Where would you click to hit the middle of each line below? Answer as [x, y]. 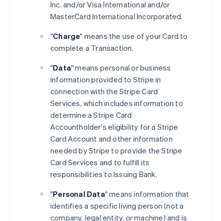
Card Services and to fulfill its [100, 162]
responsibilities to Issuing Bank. [104, 174]
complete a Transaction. [92, 48]
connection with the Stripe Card [104, 91]
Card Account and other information [111, 139]
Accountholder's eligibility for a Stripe [114, 127]
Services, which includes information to [117, 103]
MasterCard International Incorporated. [117, 16]
